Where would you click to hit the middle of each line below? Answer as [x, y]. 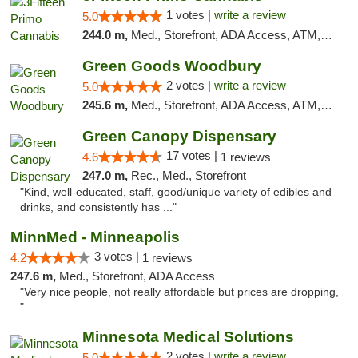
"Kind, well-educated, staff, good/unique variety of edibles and [176, 192]
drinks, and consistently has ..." [98, 207]
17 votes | [193, 155]
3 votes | [118, 256]
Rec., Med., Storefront [188, 175]
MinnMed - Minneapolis [95, 237]
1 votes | [190, 15]
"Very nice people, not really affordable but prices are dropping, [179, 292]
